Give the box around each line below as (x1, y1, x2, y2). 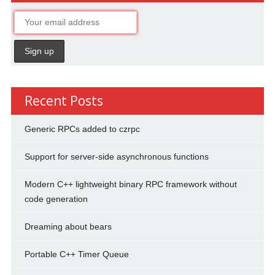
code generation (24, 193, 88, 204)
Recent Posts (24, 91, 103, 109)
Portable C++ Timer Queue (24, 249, 129, 259)
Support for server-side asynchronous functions (24, 151, 209, 161)
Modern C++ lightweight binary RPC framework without (24, 179, 237, 189)
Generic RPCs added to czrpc (24, 123, 140, 134)
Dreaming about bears (24, 221, 112, 231)
